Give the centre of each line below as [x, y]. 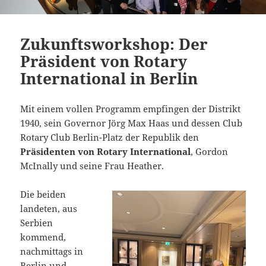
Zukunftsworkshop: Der [114, 44]
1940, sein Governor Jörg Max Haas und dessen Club [132, 123]
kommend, [43, 237]
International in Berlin [109, 78]
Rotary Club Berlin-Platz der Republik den [110, 137]
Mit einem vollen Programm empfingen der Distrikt [131, 108]
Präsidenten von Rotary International [106, 151]
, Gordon [210, 151]
